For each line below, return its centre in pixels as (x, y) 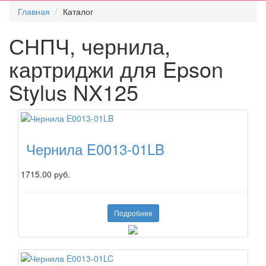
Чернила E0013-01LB (95, 149)
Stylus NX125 (74, 92)
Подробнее (133, 213)
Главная (34, 12)
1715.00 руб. (45, 174)
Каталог (78, 12)
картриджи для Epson (116, 69)
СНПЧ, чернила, (90, 46)
